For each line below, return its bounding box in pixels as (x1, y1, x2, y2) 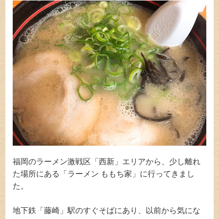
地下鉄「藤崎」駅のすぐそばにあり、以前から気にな (13, 206, 201, 215)
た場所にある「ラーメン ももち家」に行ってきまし (13, 169, 195, 178)
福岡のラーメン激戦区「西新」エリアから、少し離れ (13, 157, 201, 166)
